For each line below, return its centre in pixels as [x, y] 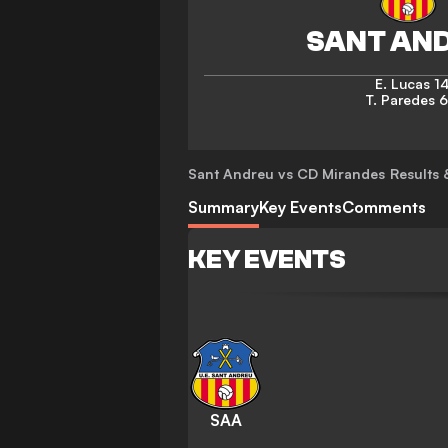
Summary [223, 207]
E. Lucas [402, 83]
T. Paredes [400, 99]
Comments [384, 207]
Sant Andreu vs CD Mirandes [286, 173]
